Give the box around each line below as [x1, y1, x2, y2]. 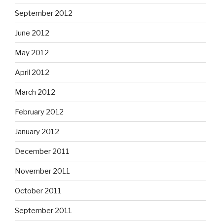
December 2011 [15, 147, 70, 156]
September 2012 [15, 8, 73, 18]
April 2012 [15, 68, 49, 77]
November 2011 [15, 166, 70, 176]
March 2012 [15, 87, 55, 97]
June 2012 [15, 28, 49, 37]
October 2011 [15, 186, 62, 195]
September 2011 [15, 206, 72, 215]
